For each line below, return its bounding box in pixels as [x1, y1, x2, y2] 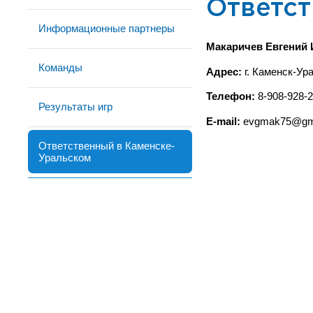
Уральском [38, 152, 91, 163]
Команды [38, 61, 82, 73]
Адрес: [206, 66, 242, 78]
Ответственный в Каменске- [38, 140, 175, 152]
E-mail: [206, 116, 243, 128]
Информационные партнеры [38, 22, 175, 34]
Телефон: [206, 91, 255, 103]
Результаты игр [38, 101, 112, 112]
